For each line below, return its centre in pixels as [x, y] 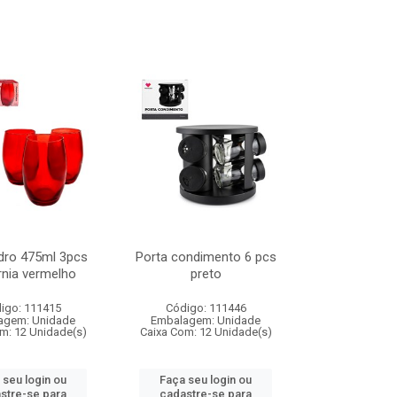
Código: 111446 [206, 308]
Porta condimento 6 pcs [206, 257]
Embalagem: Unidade [206, 320]
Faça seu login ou [206, 380]
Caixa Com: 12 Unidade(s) [206, 332]
